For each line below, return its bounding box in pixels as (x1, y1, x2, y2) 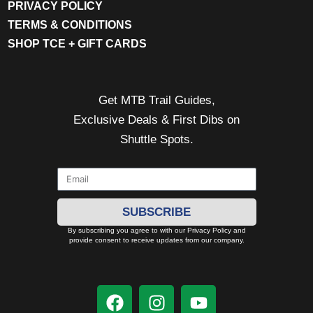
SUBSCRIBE (122, 205, 191, 219)
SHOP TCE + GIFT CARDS (8, 38, 147, 50)
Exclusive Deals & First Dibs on (73, 113, 240, 127)
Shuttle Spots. (119, 133, 194, 147)
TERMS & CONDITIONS (8, 19, 132, 31)
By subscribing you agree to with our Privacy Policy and (67, 226, 246, 234)
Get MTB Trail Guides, (98, 94, 215, 108)
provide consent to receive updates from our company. (68, 235, 245, 244)
